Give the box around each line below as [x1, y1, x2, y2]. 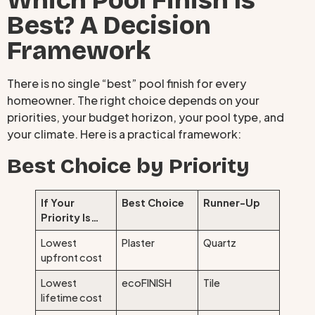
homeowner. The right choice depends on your [7, 93, 259, 108]
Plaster [122, 236, 155, 249]
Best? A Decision [7, 11, 211, 41]
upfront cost [41, 250, 103, 264]
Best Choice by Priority [7, 153, 250, 179]
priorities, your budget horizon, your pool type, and [7, 110, 284, 125]
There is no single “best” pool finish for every [7, 76, 246, 91]
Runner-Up [203, 195, 261, 209]
